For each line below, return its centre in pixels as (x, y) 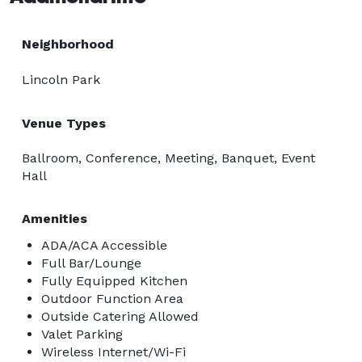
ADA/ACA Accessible (104, 245)
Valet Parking (82, 334)
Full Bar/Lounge (91, 263)
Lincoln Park (61, 79)
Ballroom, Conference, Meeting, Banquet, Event (168, 158)
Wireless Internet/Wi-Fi (114, 351)
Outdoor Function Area (112, 298)
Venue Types (64, 123)
